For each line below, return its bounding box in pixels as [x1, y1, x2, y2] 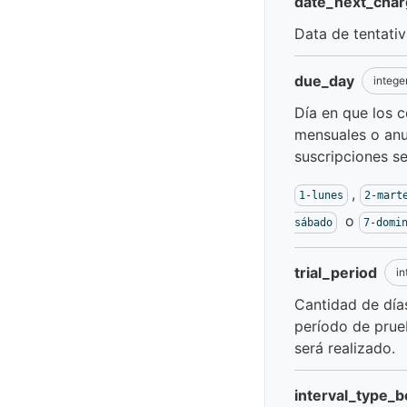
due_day [294, 72, 354, 90]
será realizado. [294, 339, 395, 357]
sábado [294, 216, 333, 229]
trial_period [294, 263, 377, 282]
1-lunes [299, 189, 343, 202]
